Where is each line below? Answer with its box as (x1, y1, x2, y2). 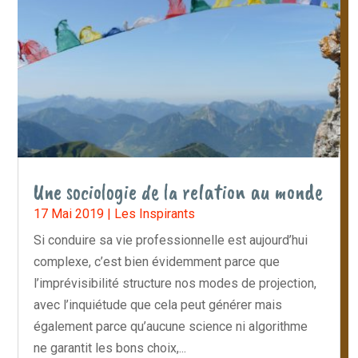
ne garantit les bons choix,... (34, 340, 187, 356)
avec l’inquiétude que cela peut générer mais (34, 296, 283, 312)
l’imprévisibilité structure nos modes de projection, (34, 275, 317, 291)
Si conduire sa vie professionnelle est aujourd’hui (34, 232, 308, 248)
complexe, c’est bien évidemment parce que (34, 253, 280, 269)
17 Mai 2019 (34, 205, 105, 221)
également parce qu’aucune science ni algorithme (34, 318, 308, 334)
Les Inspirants (114, 205, 196, 221)
